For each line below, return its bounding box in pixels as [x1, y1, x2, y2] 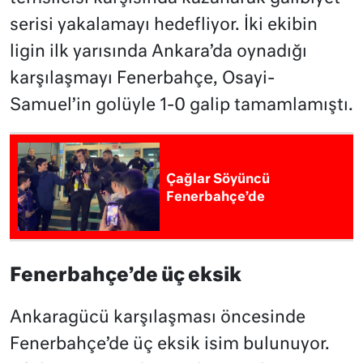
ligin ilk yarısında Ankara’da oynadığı [10, 44, 307, 62]
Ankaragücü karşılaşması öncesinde [10, 309, 305, 327]
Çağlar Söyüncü [166, 173, 271, 186]
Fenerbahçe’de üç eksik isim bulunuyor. [10, 335, 330, 353]
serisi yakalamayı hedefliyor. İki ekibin [10, 17, 318, 35]
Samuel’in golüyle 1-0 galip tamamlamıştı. [10, 97, 353, 115]
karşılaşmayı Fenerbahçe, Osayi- [10, 70, 275, 88]
